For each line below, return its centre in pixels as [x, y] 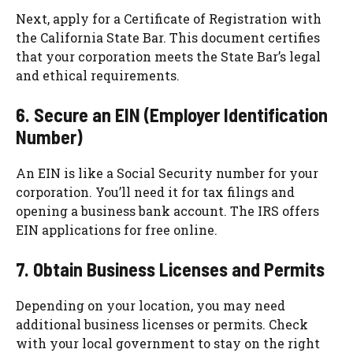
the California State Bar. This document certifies [168, 38]
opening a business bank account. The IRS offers [167, 211]
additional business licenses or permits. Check [162, 325]
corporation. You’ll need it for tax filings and [155, 192]
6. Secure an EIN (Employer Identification [172, 115]
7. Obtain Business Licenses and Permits [170, 269]
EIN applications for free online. [117, 230]
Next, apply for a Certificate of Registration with [169, 19]
